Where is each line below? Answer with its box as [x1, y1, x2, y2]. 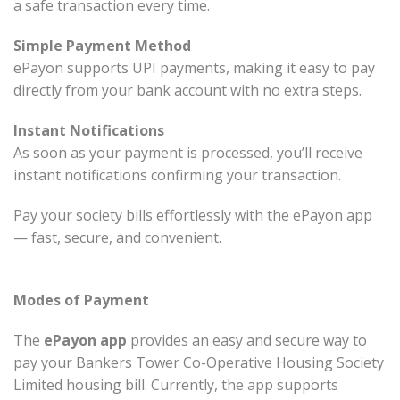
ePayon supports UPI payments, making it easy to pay [13, 58, 375, 79]
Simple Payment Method [13, 36, 191, 56]
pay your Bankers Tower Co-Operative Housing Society [13, 353, 384, 373]
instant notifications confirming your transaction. [13, 165, 341, 186]
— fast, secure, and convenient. [13, 228, 221, 248]
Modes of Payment [13, 290, 149, 311]
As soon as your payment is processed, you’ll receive [13, 143, 362, 163]
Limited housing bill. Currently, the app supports [13, 375, 338, 396]
